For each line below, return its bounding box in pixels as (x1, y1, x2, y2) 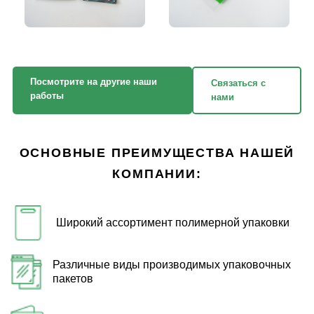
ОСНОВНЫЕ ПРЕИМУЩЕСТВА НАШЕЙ (19, 146, 295, 161)
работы (29, 90, 64, 102)
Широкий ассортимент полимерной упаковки (56, 217, 289, 229)
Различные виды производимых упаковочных (52, 259, 291, 271)
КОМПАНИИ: (112, 167, 202, 182)
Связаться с (211, 78, 266, 89)
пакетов (52, 273, 93, 285)
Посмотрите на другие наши (29, 76, 157, 88)
